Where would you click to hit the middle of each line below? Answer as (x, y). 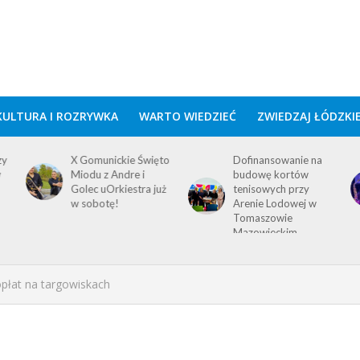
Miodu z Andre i (107, 174)
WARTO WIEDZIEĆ (187, 116)
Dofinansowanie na (278, 160)
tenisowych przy (272, 189)
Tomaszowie (263, 218)
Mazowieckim (266, 232)
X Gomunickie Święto (120, 160)
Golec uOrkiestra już (118, 189)
